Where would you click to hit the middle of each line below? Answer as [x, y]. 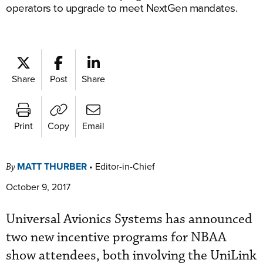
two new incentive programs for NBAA [116, 237]
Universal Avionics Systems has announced [129, 219]
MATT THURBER [52, 166]
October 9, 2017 [38, 187]
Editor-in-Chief [125, 166]
